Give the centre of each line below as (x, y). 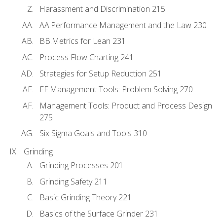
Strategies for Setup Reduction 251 (101, 73)
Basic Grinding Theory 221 (86, 198)
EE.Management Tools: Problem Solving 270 (116, 90)
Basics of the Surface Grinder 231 (99, 214)
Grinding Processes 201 (81, 166)
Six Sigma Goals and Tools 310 (93, 133)
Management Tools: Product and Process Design (126, 105)
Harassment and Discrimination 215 (102, 9)
